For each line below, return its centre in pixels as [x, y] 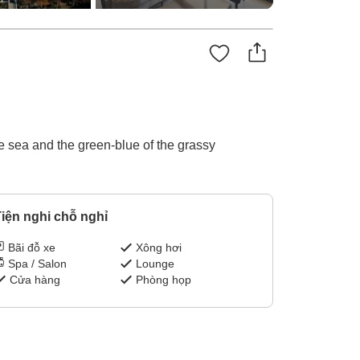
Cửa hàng [35, 280]
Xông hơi [159, 248]
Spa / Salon [37, 264]
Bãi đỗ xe [31, 248]
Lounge [155, 264]
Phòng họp [164, 280]
